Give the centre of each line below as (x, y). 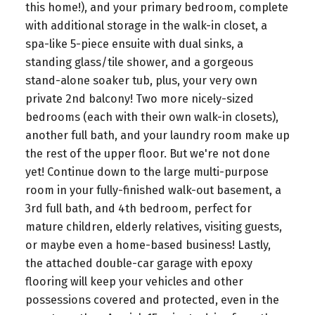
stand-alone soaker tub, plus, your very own (141, 80)
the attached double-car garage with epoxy (139, 263)
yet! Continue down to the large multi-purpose (147, 172)
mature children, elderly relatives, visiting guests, (153, 226)
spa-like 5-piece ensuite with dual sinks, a (134, 44)
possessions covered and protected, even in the (152, 300)
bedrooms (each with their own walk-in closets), (152, 117)
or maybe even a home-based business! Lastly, (148, 245)
